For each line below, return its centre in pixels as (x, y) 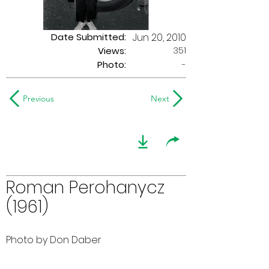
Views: (112, 51)
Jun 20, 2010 (159, 38)
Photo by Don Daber (54, 240)
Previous (38, 98)
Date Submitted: (89, 37)
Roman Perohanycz (85, 188)
